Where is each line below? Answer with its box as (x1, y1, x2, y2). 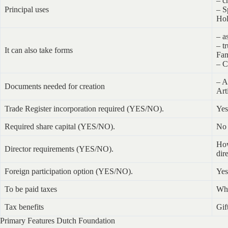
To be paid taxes (5, 184, 57, 193)
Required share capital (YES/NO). (5, 122, 115, 131)
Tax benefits (5, 202, 44, 211)
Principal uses (5, 5, 49, 14)
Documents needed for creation (5, 81, 105, 91)
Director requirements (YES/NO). (5, 144, 113, 153)
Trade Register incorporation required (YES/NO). (5, 104, 164, 113)
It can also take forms (5, 45, 73, 54)
